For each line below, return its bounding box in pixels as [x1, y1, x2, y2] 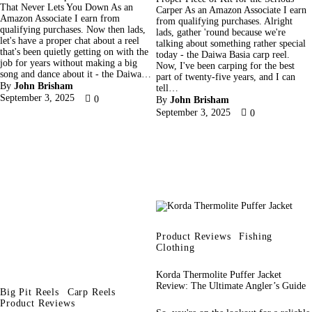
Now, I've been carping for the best [156, 61, 295, 72]
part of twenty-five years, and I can [156, 72, 295, 83]
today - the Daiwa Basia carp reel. [156, 49, 290, 61]
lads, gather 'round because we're [156, 27, 286, 38]
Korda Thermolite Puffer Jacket [156, 270, 281, 280]
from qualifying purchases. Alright [156, 16, 292, 27]
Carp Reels [67, 286, 116, 297]
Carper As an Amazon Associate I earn [156, 5, 306, 16]
